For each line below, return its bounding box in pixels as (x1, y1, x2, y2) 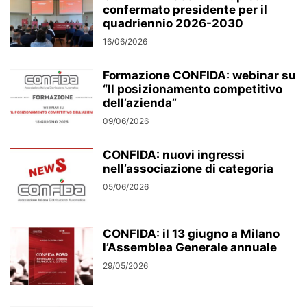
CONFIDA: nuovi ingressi (103, 148, 245, 162)
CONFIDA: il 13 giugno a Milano (103, 227, 280, 241)
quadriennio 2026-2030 (103, 16, 243, 30)
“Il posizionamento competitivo (103, 82, 282, 96)
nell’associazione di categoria (103, 162, 273, 175)
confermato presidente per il (103, 3, 267, 16)
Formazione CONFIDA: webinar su (103, 69, 296, 82)
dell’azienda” (103, 96, 177, 110)
